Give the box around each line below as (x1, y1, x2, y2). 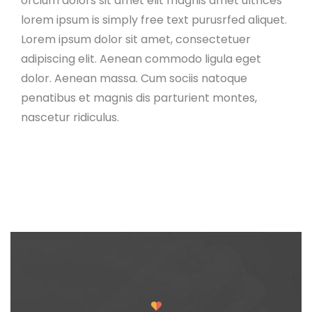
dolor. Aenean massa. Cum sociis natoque (21, 70, 247, 86)
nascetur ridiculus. (21, 109, 119, 125)
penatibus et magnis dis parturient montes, (21, 89, 257, 106)
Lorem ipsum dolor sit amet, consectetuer (21, 31, 251, 47)
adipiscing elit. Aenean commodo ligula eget (21, 50, 261, 67)
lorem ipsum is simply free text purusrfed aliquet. (21, 11, 287, 28)
